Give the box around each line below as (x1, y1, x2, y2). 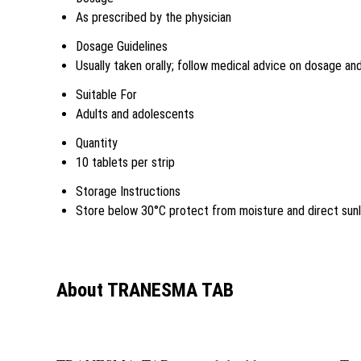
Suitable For (76, 87, 137, 102)
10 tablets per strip (76, 155, 175, 170)
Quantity (76, 135, 118, 151)
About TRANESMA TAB (56, 278, 234, 301)
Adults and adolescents (76, 106, 194, 122)
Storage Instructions (76, 184, 180, 199)
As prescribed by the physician (76, 10, 231, 25)
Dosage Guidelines (76, 39, 168, 54)
